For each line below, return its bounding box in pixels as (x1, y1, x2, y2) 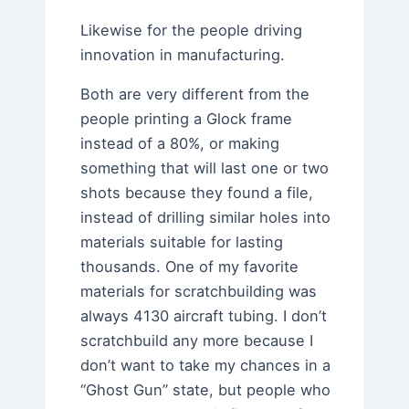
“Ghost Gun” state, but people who (80, 380, 331, 399)
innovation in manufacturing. (80, 45, 286, 64)
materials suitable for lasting (80, 232, 284, 251)
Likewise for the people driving (80, 20, 303, 39)
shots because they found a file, (80, 183, 314, 202)
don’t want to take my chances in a (80, 355, 331, 374)
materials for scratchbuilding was (80, 281, 318, 300)
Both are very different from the (80, 84, 310, 103)
